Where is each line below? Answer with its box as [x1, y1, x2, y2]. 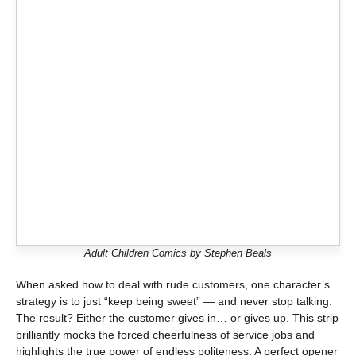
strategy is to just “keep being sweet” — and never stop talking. [16, 294, 332, 308]
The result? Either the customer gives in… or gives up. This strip [16, 311, 339, 324]
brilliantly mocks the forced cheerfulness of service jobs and [16, 327, 315, 341]
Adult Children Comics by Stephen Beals [84, 246, 272, 259]
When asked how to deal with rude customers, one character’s [16, 277, 330, 291]
